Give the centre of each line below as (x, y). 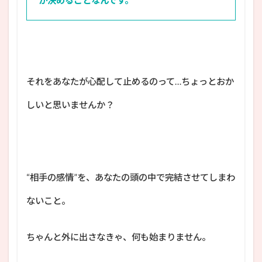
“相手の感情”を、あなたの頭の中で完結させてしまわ (131, 177)
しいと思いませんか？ (70, 104)
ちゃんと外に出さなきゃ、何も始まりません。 (118, 237)
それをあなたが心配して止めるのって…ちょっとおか (130, 81)
